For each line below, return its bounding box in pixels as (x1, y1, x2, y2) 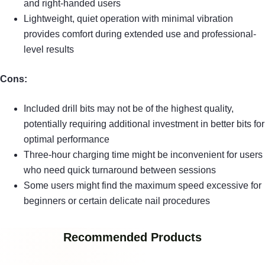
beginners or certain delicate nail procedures (24, 196, 210, 206)
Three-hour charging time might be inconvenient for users (24, 150, 263, 160)
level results (24, 44, 74, 55)
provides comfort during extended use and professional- (24, 29, 256, 40)
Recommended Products (63, 231, 202, 244)
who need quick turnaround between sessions (24, 165, 216, 176)
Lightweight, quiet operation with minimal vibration (24, 14, 233, 24)
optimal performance (24, 134, 109, 145)
